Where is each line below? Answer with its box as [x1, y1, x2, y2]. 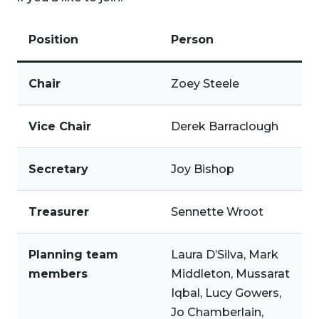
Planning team [28, 248, 118, 261]
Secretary [28, 162, 88, 176]
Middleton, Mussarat [171, 267, 290, 281]
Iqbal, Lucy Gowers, [171, 286, 281, 300]
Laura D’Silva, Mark [171, 248, 278, 261]
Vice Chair [28, 120, 91, 133]
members [28, 267, 88, 281]
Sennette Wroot [171, 205, 266, 219]
